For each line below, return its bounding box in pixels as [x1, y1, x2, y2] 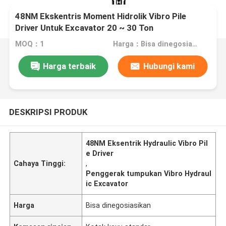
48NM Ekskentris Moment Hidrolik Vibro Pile [15, 11, 187, 22]
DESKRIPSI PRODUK [9, 106, 87, 117]
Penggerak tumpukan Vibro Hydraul [86, 169, 212, 178]
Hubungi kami [143, 61, 195, 71]
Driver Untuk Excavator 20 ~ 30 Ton [15, 23, 154, 33]
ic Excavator [86, 179, 129, 188]
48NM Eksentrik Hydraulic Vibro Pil [86, 139, 208, 147]
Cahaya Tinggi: [14, 159, 66, 167]
